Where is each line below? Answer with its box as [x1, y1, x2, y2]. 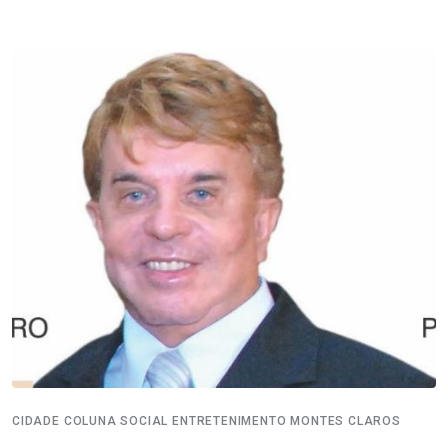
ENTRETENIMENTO [172, 414, 287, 429]
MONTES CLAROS [290, 414, 401, 429]
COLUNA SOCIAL [63, 414, 169, 429]
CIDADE [12, 414, 60, 429]
